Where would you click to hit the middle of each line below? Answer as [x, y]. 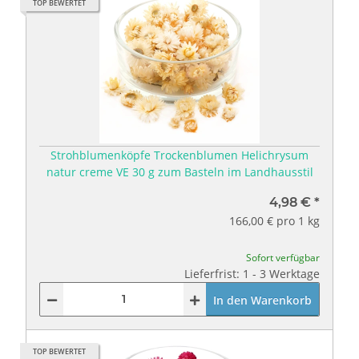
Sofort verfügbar [283, 257]
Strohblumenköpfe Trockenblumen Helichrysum [179, 155]
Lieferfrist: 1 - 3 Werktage [252, 273]
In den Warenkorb [262, 300]
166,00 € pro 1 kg [274, 220]
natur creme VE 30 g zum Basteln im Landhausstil [179, 171]
